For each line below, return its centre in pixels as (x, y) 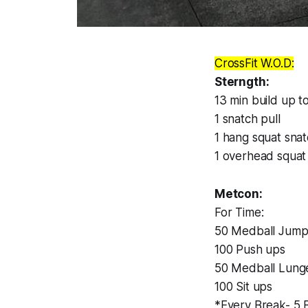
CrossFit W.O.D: (254, 64)
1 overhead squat (261, 156)
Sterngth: (242, 82)
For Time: (239, 213)
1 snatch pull (247, 119)
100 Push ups (250, 250)
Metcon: (239, 194)
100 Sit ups (244, 287)
